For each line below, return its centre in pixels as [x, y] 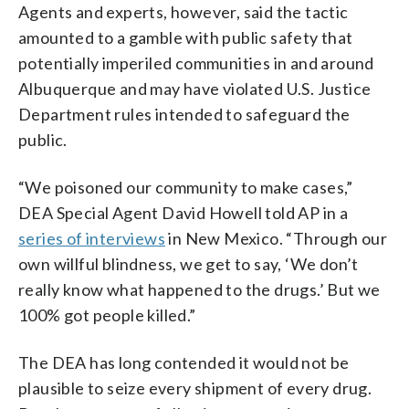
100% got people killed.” [107, 315]
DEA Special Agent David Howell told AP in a [184, 212]
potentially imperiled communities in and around [196, 63]
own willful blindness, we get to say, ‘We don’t [189, 263]
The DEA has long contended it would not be [184, 362]
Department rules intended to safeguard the [184, 114]
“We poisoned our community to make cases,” [186, 187]
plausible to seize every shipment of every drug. [195, 388]
